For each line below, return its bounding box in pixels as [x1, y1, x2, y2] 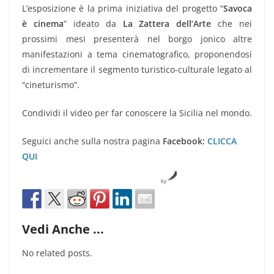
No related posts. [22, 246, 92, 259]
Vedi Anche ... [22, 220, 104, 237]
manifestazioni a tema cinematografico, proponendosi [22, 48, 252, 60]
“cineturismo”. [22, 78, 80, 91]
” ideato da [63, 17, 123, 29]
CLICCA [207, 135, 237, 147]
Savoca [223, 2, 252, 14]
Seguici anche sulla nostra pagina [22, 135, 160, 147]
